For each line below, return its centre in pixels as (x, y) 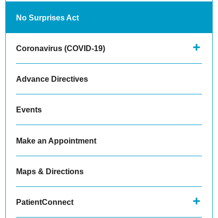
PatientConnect (45, 202)
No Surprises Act (47, 17)
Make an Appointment (56, 140)
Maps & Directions (50, 171)
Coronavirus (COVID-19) (60, 48)
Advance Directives (52, 79)
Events (29, 110)
